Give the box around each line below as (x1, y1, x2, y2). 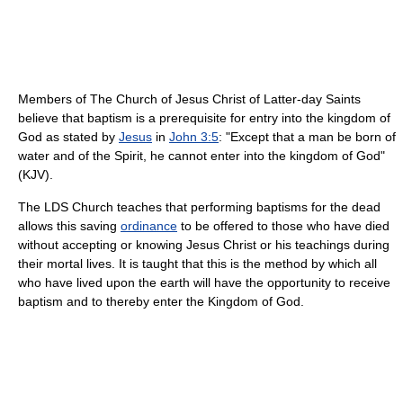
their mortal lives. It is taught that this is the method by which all (18, 255, 377, 271)
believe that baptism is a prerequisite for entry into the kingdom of (18, 110, 390, 125)
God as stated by (18, 129, 119, 144)
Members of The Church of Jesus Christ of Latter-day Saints (18, 91, 361, 106)
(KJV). (18, 166, 53, 182)
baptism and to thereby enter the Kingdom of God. (18, 293, 304, 309)
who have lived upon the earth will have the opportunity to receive (18, 274, 390, 290)
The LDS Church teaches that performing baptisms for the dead (18, 199, 381, 214)
